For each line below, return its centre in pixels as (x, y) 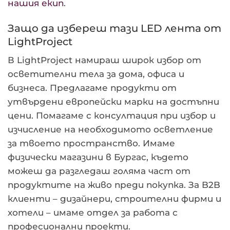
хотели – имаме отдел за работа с (93, 212)
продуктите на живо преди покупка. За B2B (114, 185)
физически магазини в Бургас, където (98, 157)
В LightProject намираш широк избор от (104, 60)
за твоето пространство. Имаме (91, 143)
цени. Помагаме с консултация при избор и (112, 115)
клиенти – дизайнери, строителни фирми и (114, 198)
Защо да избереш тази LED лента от (114, 28)
